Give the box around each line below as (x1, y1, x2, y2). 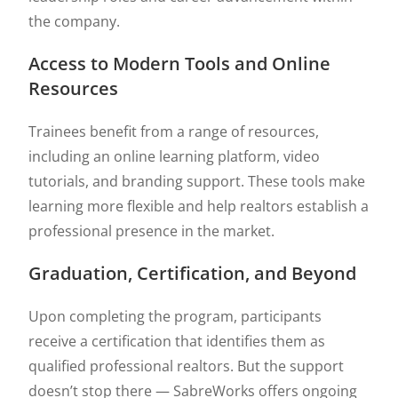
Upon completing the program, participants (28, 306, 322, 326)
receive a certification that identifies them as (28, 331, 326, 351)
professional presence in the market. (28, 221, 275, 241)
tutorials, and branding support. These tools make (28, 171, 366, 191)
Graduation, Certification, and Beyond (28, 261, 357, 285)
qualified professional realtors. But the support (28, 356, 345, 376)
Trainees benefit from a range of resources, (28, 122, 320, 141)
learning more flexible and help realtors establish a (28, 196, 370, 216)
